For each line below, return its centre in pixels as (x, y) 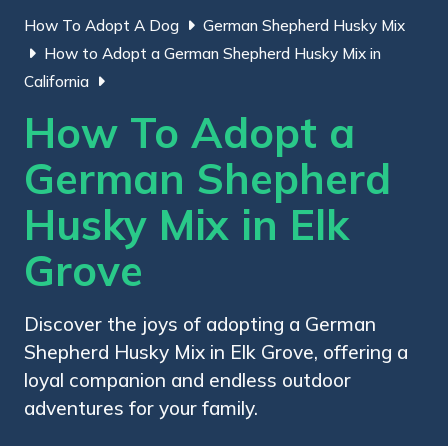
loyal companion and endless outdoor (187, 379)
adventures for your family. (141, 407)
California (56, 81)
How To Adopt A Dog (101, 25)
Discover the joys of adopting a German (200, 323)
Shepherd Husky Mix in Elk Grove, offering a (216, 351)
